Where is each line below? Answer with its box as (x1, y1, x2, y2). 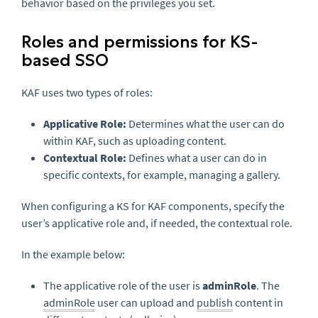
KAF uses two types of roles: (21, 85, 153, 100)
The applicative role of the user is (43, 278, 202, 293)
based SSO (21, 50, 109, 71)
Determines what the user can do (126, 116, 285, 131)
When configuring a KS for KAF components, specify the (21, 199, 285, 214)
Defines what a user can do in (126, 150, 267, 165)
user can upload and (95, 295, 197, 310)
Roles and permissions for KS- (21, 31, 258, 53)
